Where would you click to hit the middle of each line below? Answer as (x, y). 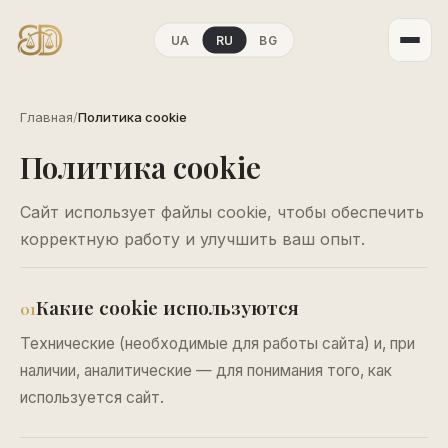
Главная (46, 117)
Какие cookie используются (167, 307)
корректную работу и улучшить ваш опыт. (192, 239)
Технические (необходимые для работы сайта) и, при (217, 343)
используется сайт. (92, 397)
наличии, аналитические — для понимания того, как (206, 370)
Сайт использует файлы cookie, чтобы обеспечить (222, 212)
